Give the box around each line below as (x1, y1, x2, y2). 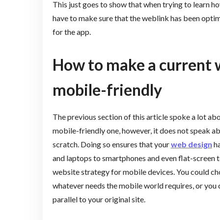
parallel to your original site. (52, 194, 147, 204)
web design (170, 139, 212, 149)
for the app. (52, 27, 91, 37)
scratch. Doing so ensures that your (52, 139, 171, 149)
